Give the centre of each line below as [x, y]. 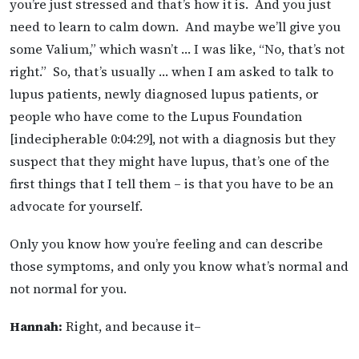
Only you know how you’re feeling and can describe [166, 244]
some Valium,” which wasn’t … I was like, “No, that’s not [177, 49]
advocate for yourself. [76, 206]
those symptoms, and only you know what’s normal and [179, 266]
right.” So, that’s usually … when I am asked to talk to [171, 72]
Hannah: [36, 327]
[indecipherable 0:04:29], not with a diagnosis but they [173, 139]
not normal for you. [68, 289]
